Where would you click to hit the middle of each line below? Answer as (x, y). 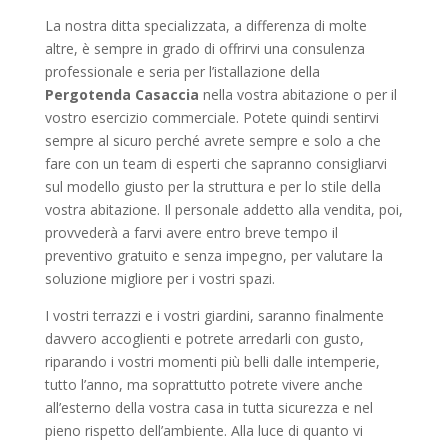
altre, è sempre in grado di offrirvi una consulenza (204, 48)
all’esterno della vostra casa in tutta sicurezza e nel (208, 407)
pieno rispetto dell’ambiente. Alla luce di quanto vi (203, 430)
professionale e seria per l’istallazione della (182, 71)
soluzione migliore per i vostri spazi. (159, 278)
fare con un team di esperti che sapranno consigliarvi (215, 163)
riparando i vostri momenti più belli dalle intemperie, (212, 361)
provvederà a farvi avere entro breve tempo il (191, 232)
